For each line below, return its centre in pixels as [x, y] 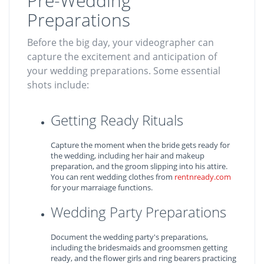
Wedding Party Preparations [138, 212]
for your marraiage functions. [102, 187]
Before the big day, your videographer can [121, 42]
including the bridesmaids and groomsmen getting [139, 247]
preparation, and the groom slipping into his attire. [139, 166]
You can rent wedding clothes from [113, 177]
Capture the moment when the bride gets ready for [140, 145]
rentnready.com [203, 177]
